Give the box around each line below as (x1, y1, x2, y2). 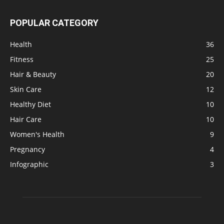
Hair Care (10, 114, 41, 124)
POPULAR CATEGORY (10, 17, 98, 28)
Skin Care (10, 84, 41, 94)
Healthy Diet (10, 99, 51, 109)
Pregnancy (10, 144, 45, 154)
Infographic (10, 159, 48, 169)
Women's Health (10, 129, 64, 139)
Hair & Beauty (10, 69, 56, 79)
